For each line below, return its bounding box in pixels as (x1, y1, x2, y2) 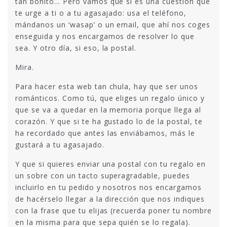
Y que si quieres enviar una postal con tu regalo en (15, 159, 206, 169)
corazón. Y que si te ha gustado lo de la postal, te (15, 117, 203, 126)
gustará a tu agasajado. (15, 140, 104, 149)
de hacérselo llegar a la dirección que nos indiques (15, 194, 205, 204)
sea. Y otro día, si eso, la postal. (15, 43, 137, 53)
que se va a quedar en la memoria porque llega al (15, 105, 202, 115)
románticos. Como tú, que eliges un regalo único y (15, 93, 205, 103)
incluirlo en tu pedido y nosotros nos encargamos (15, 182, 202, 192)
